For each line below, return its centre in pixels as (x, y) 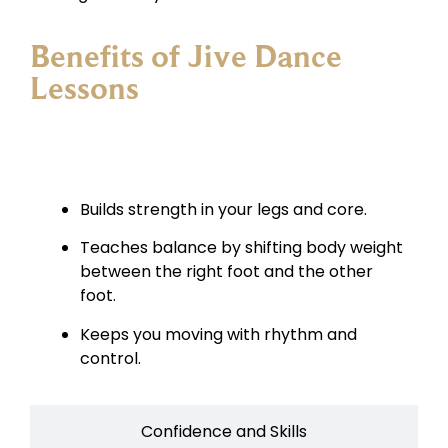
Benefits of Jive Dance (186, 56)
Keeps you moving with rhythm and (218, 334)
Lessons (84, 88)
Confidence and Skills (224, 432)
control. (110, 358)
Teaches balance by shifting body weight (241, 248)
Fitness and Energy (224, 151)
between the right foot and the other (226, 272)
